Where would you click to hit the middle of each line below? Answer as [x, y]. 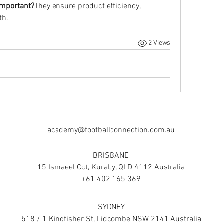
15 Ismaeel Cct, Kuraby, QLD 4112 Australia [111, 167]
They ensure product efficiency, [87, 6]
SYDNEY [111, 207]
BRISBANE [111, 155]
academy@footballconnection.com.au [111, 130]
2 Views [159, 43]
